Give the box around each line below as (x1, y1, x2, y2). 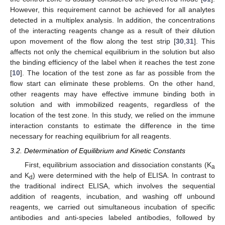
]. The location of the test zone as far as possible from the (20, 69, 215, 77)
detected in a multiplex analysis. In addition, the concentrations (10, 16, 215, 25)
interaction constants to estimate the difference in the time (10, 122, 215, 130)
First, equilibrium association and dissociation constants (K (24, 160, 211, 169)
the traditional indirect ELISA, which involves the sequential (10, 181, 215, 190)
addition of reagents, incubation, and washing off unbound (10, 192, 215, 200)
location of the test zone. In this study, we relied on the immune (10, 111, 215, 120)
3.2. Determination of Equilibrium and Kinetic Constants (10, 146, 185, 155)
